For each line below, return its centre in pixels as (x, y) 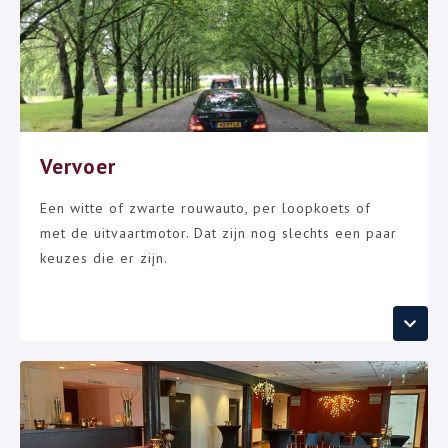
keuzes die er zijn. (104, 258)
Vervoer (78, 166)
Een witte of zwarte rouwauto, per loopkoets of (205, 208)
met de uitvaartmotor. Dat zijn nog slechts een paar (218, 233)
